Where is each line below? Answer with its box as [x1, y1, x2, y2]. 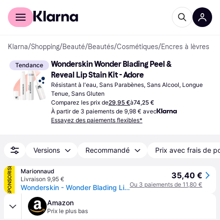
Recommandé [85, 146, 130, 154]
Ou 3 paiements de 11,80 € [130, 181, 202, 188]
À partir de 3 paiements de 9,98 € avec [51, 108, 157, 115]
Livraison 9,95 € [21, 175, 64, 183]
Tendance [15, 61, 43, 69]
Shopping [31, 43, 59, 51]
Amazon [47, 198, 74, 207]
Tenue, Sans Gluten [51, 90, 105, 97]
